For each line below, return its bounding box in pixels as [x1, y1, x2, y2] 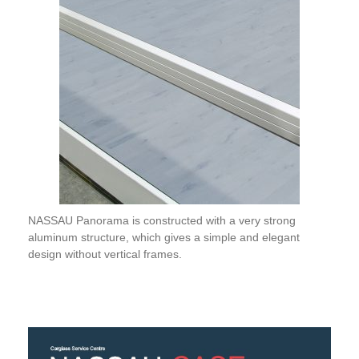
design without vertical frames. [28, 248, 182, 260]
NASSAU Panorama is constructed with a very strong [28, 214, 296, 227]
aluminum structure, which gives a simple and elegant [28, 231, 300, 244]
